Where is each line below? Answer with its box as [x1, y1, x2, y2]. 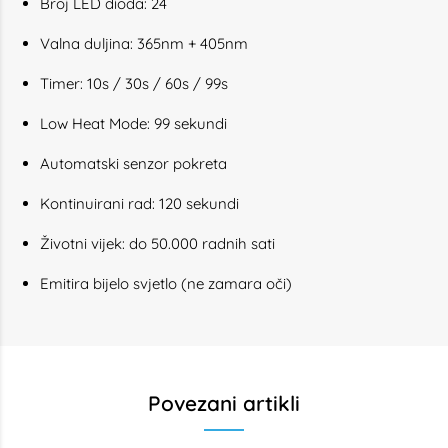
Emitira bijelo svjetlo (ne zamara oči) [40, 274, 292, 293]
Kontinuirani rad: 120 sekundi [40, 194, 239, 213]
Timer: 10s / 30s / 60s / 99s [40, 74, 228, 93]
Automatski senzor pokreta [40, 154, 227, 173]
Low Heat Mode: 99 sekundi [40, 114, 227, 133]
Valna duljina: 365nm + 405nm [40, 34, 248, 53]
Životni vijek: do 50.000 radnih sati [40, 234, 275, 253]
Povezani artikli [148, 390, 300, 416]
